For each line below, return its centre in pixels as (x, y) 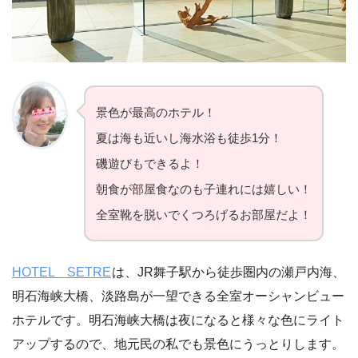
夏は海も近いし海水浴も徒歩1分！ (189, 137)
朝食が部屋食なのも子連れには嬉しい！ (204, 189)
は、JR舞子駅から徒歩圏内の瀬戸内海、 (229, 272)
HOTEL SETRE (62, 272)
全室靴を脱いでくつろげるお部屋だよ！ (204, 214)
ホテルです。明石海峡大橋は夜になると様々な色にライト (178, 320)
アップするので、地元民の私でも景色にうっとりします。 (178, 344)
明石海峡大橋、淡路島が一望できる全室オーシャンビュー (178, 296)
